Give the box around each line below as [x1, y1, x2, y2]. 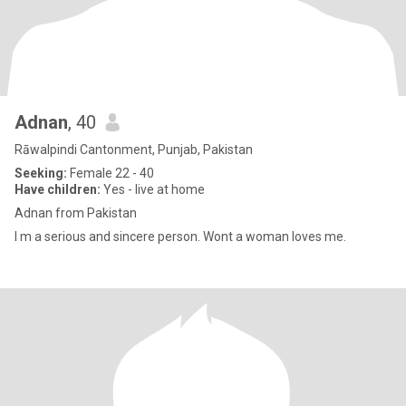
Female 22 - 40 [67, 166, 154, 180]
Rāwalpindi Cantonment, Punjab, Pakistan [14, 142, 253, 157]
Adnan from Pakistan [14, 206, 140, 220]
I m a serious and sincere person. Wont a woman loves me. [158, 229, 346, 244]
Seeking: [14, 166, 67, 180]
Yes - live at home [101, 182, 205, 197]
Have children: [14, 182, 101, 197]
